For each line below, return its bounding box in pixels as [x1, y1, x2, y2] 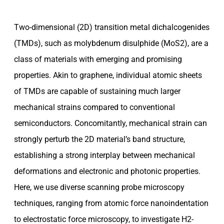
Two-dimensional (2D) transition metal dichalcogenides [14, 22, 209, 32]
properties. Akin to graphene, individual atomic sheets [14, 70, 202, 80]
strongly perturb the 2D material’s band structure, [14, 134, 185, 144]
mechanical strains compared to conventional [14, 102, 175, 112]
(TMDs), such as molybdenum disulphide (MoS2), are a [14, 38, 208, 48]
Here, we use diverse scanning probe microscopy [14, 182, 184, 192]
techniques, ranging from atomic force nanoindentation [14, 198, 208, 208]
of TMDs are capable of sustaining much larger [14, 86, 180, 96]
